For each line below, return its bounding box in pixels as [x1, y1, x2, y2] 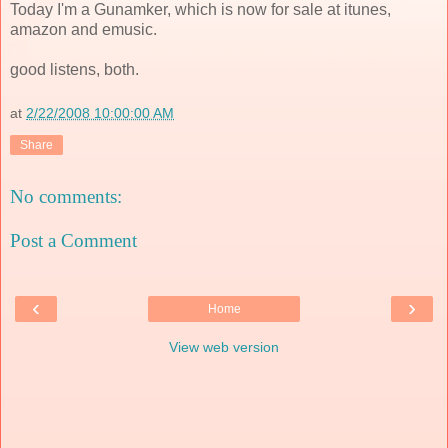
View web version [169, 339, 279, 356]
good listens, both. [10, 60, 139, 78]
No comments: [10, 186, 122, 208]
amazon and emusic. [10, 20, 157, 38]
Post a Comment [10, 229, 137, 251]
